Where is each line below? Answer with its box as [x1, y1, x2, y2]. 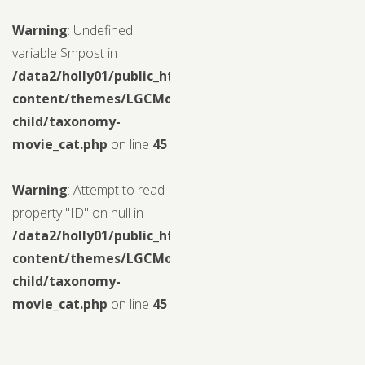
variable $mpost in [12, 44, 117, 62]
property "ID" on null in [12, 204, 143, 222]
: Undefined [68, 21, 133, 39]
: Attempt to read [68, 181, 165, 199]
